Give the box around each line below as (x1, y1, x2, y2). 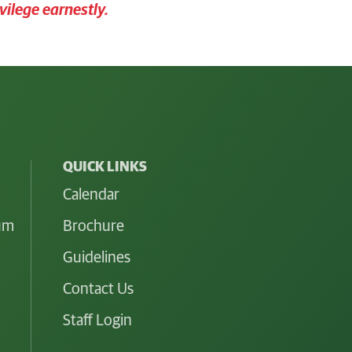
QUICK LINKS (62, 159, 147, 174)
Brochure (62, 218, 124, 234)
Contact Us (62, 280, 134, 297)
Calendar (62, 186, 119, 203)
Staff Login (62, 312, 132, 328)
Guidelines (62, 249, 130, 266)
